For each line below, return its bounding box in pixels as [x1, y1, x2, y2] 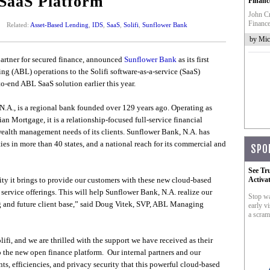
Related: [6, 21, 30, 28]
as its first [176, 55, 209, 64]
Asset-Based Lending [30, 21, 89, 28]
